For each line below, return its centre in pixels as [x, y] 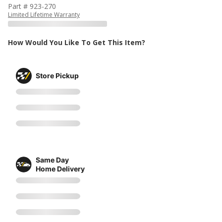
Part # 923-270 [32, 6]
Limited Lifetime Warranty [44, 15]
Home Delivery [60, 168]
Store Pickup [57, 75]
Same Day [52, 160]
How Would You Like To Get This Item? [77, 42]
